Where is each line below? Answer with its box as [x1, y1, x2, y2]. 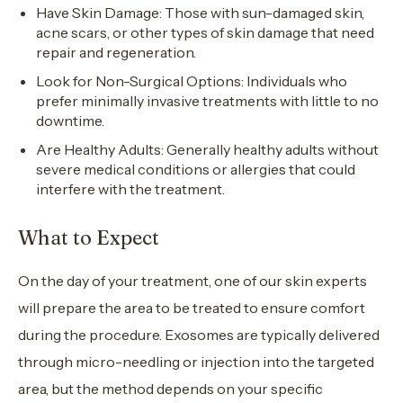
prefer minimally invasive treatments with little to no [36, 92, 379, 110]
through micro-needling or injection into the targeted [18, 353, 374, 371]
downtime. [36, 112, 104, 130]
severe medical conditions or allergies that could [36, 160, 355, 178]
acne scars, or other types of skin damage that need [36, 23, 374, 41]
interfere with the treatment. [36, 180, 225, 198]
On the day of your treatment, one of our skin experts [18, 272, 367, 290]
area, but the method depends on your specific [18, 380, 323, 398]
